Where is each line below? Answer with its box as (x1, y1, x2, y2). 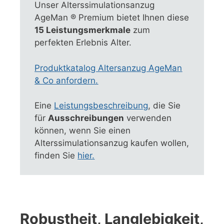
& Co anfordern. (34, 75, 98, 85)
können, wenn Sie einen (34, 125, 131, 136)
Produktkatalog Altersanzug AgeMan (34, 62, 182, 73)
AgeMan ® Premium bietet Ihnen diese (34, 12, 189, 23)
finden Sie (34, 150, 78, 161)
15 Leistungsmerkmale (34, 25, 131, 35)
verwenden (124, 113, 172, 123)
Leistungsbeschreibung (54, 100, 148, 111)
